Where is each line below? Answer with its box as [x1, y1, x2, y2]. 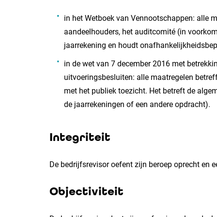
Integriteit [49, 130, 110, 144]
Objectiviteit [49, 185, 124, 199]
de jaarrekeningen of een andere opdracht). [64, 100, 210, 109]
